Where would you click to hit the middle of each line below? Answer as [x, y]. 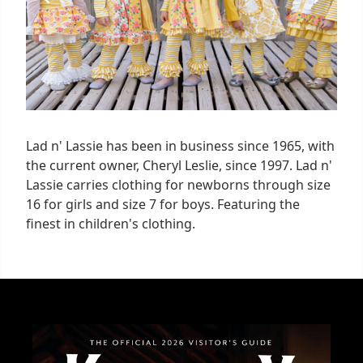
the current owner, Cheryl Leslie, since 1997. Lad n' [179, 165]
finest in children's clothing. [111, 223]
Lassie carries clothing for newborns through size [178, 184]
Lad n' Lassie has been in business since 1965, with [180, 145]
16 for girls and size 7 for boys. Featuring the [163, 204]
